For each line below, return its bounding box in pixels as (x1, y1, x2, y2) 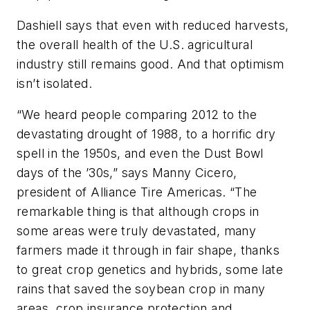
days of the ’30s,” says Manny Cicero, (17, 165, 237, 181)
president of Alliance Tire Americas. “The (17, 185, 257, 200)
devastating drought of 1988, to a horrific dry (17, 127, 276, 142)
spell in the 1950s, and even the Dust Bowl (17, 146, 264, 161)
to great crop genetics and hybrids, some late (17, 262, 283, 277)
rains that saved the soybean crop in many (17, 282, 266, 297)
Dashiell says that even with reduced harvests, (17, 17, 289, 33)
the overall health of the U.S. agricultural (17, 37, 253, 52)
